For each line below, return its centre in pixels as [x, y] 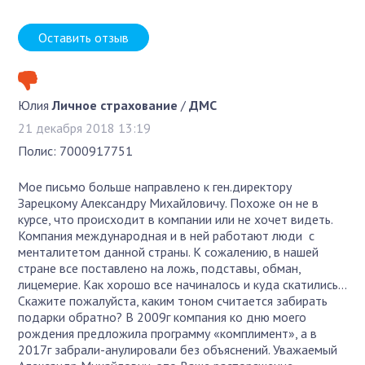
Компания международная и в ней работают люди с [167, 235]
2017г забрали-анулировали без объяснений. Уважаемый [178, 349]
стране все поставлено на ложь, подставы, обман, [160, 268]
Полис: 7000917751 [76, 150]
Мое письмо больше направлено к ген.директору [155, 186]
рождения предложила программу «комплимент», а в [168, 333]
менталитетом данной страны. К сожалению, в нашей [169, 251]
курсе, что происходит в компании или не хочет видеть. [176, 219]
